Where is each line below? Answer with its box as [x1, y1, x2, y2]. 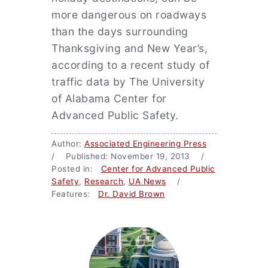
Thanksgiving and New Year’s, [51, 42, 208, 54]
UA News [129, 176, 166, 186]
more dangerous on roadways [51, 8, 206, 21]
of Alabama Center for [51, 92, 167, 105]
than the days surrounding [51, 25, 188, 38]
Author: [51, 139, 84, 148]
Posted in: [51, 164, 101, 173]
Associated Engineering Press [84, 139, 206, 148]
